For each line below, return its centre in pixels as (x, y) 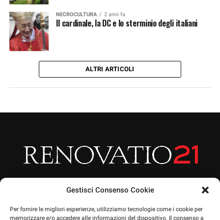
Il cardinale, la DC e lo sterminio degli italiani (126, 23)
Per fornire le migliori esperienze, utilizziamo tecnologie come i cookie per (106, 209)
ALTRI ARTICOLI (110, 69)
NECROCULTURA (76, 14)
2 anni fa (114, 14)
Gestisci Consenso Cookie (110, 190)
